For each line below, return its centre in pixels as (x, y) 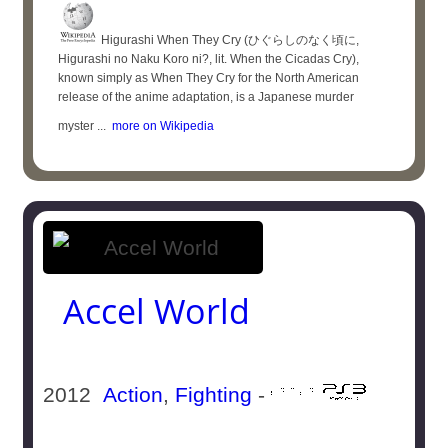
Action (133, 394)
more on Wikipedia (160, 126)
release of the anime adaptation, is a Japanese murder (206, 97)
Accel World (157, 311)
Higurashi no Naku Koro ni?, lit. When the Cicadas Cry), (209, 59)
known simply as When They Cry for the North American (209, 78)
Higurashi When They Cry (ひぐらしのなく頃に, (229, 40)
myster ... (82, 126)
